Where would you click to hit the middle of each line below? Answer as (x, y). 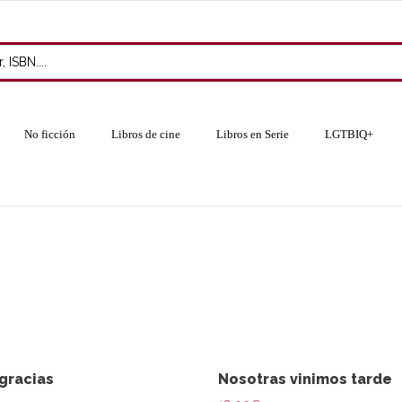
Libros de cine (145, 135)
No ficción (49, 135)
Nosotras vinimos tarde (306, 379)
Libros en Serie (252, 135)
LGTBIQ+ (349, 135)
